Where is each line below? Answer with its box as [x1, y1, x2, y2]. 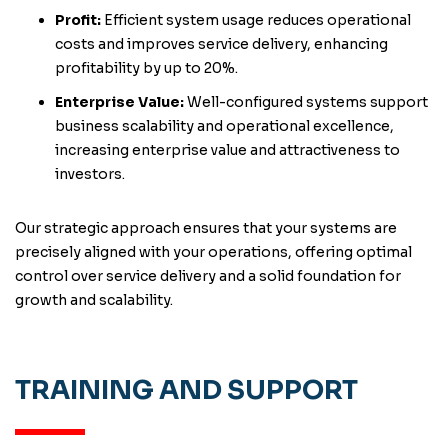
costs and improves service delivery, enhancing [55, 35, 388, 53]
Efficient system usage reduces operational [101, 11, 411, 29]
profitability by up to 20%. [55, 59, 238, 77]
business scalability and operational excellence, [55, 117, 394, 135]
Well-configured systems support [184, 93, 428, 111]
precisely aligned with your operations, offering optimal [15, 243, 412, 261]
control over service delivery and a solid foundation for [15, 267, 401, 285]
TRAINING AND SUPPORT [15, 374, 358, 407]
